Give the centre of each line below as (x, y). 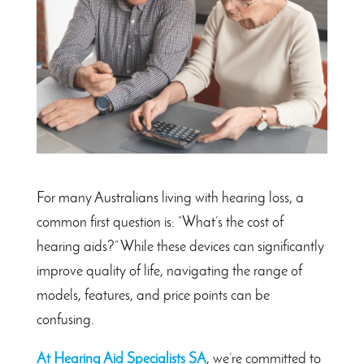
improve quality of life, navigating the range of (169, 272)
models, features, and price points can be (153, 297)
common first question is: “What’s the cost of (160, 223)
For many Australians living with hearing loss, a (170, 199)
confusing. (65, 321)
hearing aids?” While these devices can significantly (180, 248)
